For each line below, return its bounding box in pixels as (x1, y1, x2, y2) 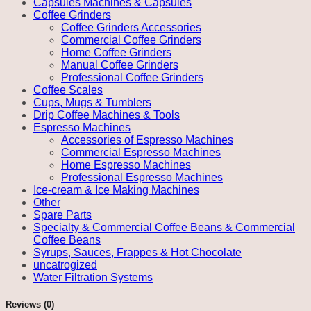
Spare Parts (33, 208, 92, 221)
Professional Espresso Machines (61, 171, 223, 183)
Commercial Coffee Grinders (61, 33, 201, 46)
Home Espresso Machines (61, 158, 191, 171)
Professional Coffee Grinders (61, 71, 203, 83)
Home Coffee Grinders (61, 46, 171, 58)
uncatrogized (33, 258, 97, 271)
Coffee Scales (33, 83, 103, 96)
